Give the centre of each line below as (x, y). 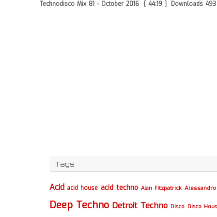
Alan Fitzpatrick (161, 188)
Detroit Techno (140, 205)
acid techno (119, 187)
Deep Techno (79, 205)
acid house (83, 188)
